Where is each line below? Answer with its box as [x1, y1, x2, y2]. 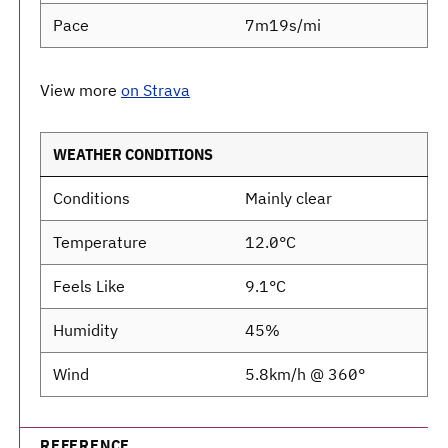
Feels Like [53, 276, 125, 296]
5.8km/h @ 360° [245, 364, 365, 384]
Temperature [53, 232, 147, 252]
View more [40, 80, 121, 100]
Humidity [53, 320, 118, 340]
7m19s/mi [245, 15, 321, 35]
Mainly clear [245, 188, 332, 208]
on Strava [121, 80, 190, 100]
